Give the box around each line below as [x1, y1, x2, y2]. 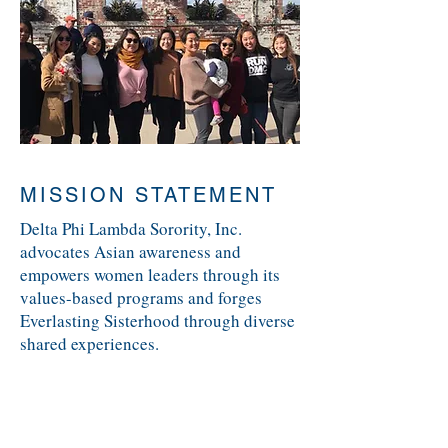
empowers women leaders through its [20, 263, 280, 286]
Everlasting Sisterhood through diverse [20, 309, 295, 332]
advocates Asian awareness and [20, 240, 241, 263]
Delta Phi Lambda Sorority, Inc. [20, 217, 242, 240]
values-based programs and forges [20, 286, 262, 309]
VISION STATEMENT [20, 402, 270, 427]
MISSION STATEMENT [20, 183, 277, 207]
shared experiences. [20, 332, 159, 355]
